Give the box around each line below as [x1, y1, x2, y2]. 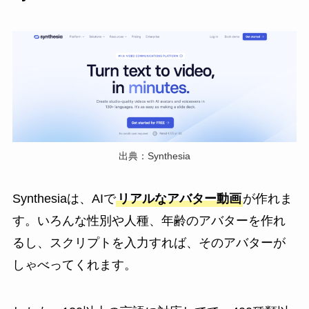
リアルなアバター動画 [117, 192, 241, 206]
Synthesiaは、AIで [12, 192, 116, 206]
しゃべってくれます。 [12, 258, 137, 272]
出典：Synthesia [119, 150, 190, 162]
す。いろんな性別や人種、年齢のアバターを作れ [12, 214, 286, 228]
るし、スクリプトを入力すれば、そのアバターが [12, 236, 286, 250]
